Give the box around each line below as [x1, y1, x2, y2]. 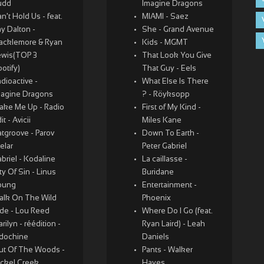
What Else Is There [141, 78, 209, 85]
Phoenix [141, 195, 171, 202]
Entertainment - [141, 182, 197, 189]
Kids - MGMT [141, 39, 188, 47]
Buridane [141, 169, 174, 176]
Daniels [141, 234, 169, 241]
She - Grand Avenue [141, 27, 214, 34]
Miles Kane [141, 117, 181, 124]
